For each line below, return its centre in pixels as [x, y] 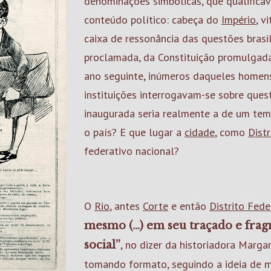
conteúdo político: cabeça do [153, 20]
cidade [200, 132]
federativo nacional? [132, 151]
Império [239, 20]
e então [189, 206]
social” [102, 245]
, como [231, 132]
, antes [126, 206]
